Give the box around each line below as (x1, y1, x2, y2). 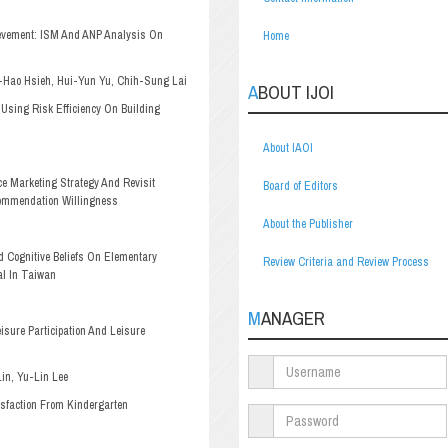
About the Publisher (263, 216, 353, 232)
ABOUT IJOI (258, 79, 334, 105)
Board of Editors (263, 178, 338, 194)
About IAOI (263, 140, 313, 156)
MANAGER (261, 305, 325, 331)
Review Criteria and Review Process (263, 254, 429, 270)
